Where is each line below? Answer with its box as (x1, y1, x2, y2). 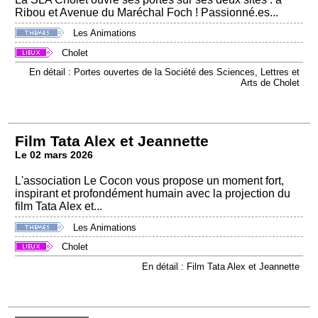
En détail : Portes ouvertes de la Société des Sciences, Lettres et (28, 67, 300, 78)
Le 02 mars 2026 (15, 150, 94, 161)
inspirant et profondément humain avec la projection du (15, 187, 291, 200)
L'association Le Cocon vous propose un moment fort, (15, 175, 285, 187)
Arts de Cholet (240, 77, 300, 89)
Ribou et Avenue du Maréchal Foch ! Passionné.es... (15, 6, 279, 18)
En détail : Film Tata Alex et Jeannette (141, 261, 300, 272)
